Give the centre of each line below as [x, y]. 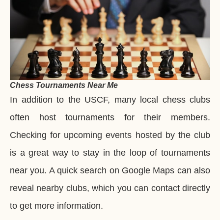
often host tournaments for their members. [110, 117]
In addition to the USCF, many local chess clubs [110, 99]
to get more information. [56, 206]
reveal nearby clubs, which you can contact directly [110, 188]
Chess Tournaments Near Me [64, 85]
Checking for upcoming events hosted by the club [110, 135]
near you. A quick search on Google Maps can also [110, 170]
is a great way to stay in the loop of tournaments [110, 152]
